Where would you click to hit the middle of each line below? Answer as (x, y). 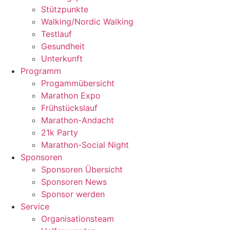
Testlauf (56, 34)
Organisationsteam (78, 219)
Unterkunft (62, 59)
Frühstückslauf (69, 108)
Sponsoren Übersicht (82, 170)
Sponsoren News (74, 182)
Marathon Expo (71, 96)
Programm (41, 71)
